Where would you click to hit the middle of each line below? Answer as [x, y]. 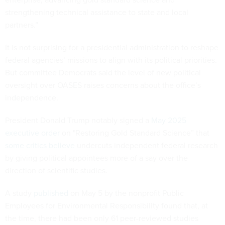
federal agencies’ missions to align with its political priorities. [111, 60]
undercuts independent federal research [146, 145]
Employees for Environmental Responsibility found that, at [106, 206]
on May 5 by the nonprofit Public [126, 193]
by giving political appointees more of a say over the [96, 158]
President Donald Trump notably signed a [78, 120]
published [51, 193]
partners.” [22, 25]
